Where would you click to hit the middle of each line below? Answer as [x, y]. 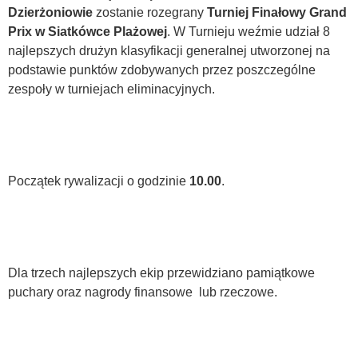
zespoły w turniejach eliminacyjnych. [111, 89]
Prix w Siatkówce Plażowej [88, 32]
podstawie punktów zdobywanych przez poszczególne [162, 70]
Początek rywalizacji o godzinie [99, 181]
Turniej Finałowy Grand [277, 12]
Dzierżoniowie [50, 12]
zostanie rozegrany [150, 12]
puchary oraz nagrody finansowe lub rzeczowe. [143, 292]
